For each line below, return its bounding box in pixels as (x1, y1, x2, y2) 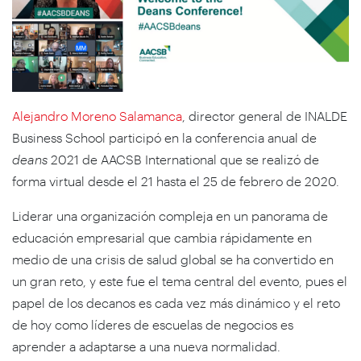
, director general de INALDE (182, 107, 347, 123)
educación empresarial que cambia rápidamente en (12, 229, 312, 245)
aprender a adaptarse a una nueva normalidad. (12, 338, 280, 354)
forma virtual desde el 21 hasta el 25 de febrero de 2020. (12, 172, 339, 189)
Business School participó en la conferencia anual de (12, 129, 317, 145)
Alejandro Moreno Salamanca (12, 107, 182, 123)
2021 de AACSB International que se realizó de (48, 151, 319, 167)
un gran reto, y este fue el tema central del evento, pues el (12, 272, 347, 288)
